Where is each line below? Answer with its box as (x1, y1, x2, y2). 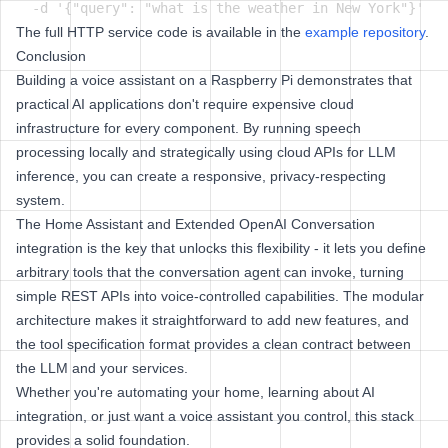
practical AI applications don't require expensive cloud (16, 96, 354, 112)
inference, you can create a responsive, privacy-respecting (16, 168, 386, 184)
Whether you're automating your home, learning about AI (16, 384, 375, 400)
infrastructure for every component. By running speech (16, 120, 361, 136)
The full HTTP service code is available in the (16, 24, 305, 40)
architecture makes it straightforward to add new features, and (16, 312, 409, 328)
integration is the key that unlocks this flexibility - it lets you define (16, 240, 426, 256)
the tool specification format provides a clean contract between (16, 336, 411, 352)
